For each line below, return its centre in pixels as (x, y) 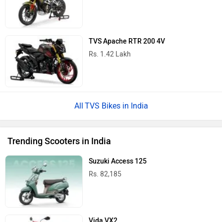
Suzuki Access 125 (118, 162)
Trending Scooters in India (59, 141)
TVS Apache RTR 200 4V (127, 42)
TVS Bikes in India (116, 106)
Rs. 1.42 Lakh (110, 55)
